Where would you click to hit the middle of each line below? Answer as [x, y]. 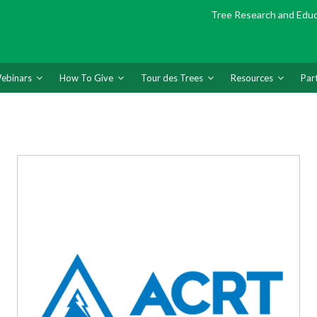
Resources [252, 78]
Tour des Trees [172, 78]
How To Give [86, 78]
